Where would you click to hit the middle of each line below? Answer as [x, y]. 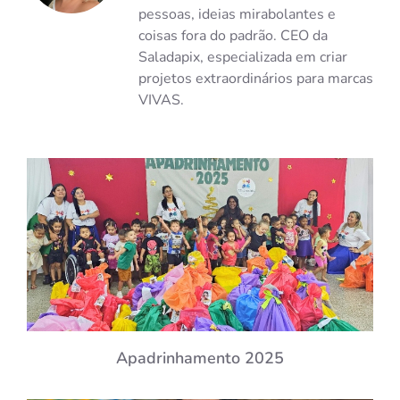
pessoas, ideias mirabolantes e [237, 15]
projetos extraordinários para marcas [256, 79]
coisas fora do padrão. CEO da [233, 36]
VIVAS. [161, 100]
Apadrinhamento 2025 [200, 358]
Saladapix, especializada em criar [243, 58]
